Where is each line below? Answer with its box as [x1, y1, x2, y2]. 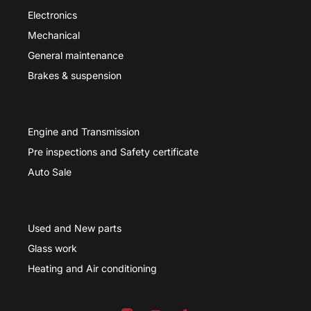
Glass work [28, 242, 77, 255]
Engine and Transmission [28, 126, 140, 138]
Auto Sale [28, 166, 72, 178]
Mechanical [28, 29, 80, 42]
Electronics [28, 9, 77, 22]
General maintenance [28, 49, 124, 62]
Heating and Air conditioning [28, 262, 157, 275]
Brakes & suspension [28, 69, 121, 82]
